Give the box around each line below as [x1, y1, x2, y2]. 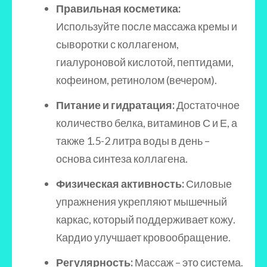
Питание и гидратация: [56, 98, 175, 111]
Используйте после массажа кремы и [56, 20, 237, 33]
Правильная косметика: [56, 2, 181, 15]
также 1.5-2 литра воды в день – [56, 134, 210, 147]
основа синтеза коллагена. [56, 152, 188, 165]
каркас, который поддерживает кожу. [56, 213, 235, 226]
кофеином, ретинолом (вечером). [56, 73, 217, 86]
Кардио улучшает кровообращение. [56, 231, 231, 244]
